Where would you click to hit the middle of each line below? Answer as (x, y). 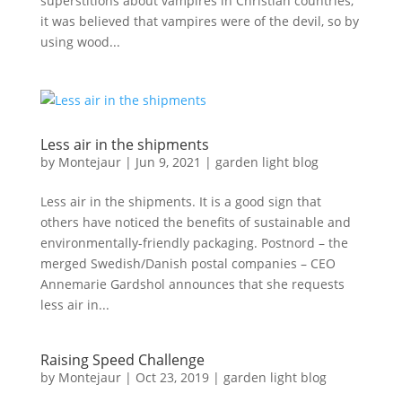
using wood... (80, 42)
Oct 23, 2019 (172, 377)
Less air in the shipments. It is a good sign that (180, 201)
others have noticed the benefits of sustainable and (195, 222)
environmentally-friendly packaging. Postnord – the (194, 243)
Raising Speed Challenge (122, 360)
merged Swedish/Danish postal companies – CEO (188, 263)
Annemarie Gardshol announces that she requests (192, 284)
